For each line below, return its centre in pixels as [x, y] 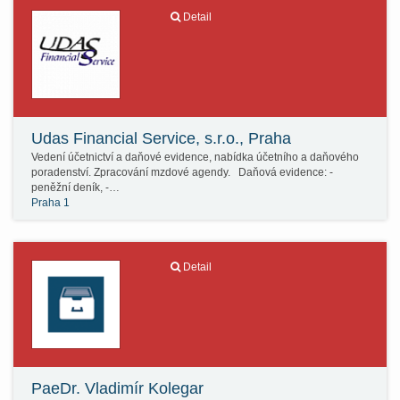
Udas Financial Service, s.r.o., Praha [161, 138]
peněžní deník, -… [75, 187]
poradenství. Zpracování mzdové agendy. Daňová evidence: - [182, 172]
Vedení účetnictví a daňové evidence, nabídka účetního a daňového [195, 157]
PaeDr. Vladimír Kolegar [117, 388]
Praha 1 [50, 203]
